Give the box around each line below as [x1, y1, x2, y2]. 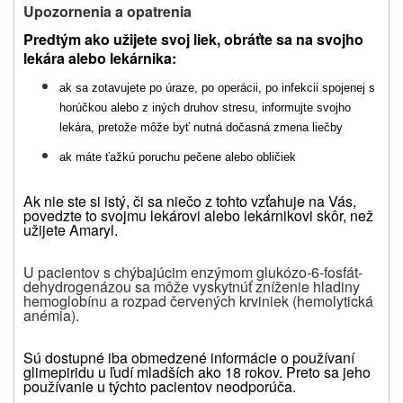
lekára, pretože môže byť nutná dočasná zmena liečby [59, 120, 343, 134]
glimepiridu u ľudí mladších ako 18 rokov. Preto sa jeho [23, 361, 371, 382]
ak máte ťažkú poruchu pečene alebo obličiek [59, 149, 296, 164]
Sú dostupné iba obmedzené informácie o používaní [23, 346, 354, 368]
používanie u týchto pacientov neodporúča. [23, 375, 296, 397]
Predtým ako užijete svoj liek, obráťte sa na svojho [23, 28, 363, 49]
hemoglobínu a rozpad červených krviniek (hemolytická [23, 290, 373, 311]
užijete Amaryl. [23, 219, 118, 240]
